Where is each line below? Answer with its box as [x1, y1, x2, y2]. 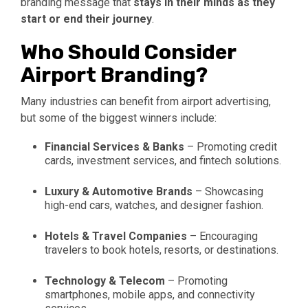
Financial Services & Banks [45, 140, 184, 154]
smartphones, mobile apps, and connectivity [45, 288, 255, 302]
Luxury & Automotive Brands [45, 185, 192, 199]
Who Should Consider [21, 40, 236, 65]
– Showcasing [192, 185, 263, 199]
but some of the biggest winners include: [21, 111, 217, 125]
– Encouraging [187, 230, 258, 243]
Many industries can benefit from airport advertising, [21, 95, 271, 109]
